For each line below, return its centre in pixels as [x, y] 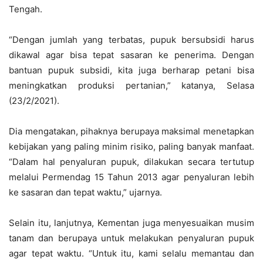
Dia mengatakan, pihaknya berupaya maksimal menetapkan [131, 131]
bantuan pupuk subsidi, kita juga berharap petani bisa [131, 70]
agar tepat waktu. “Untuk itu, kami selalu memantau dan [131, 253]
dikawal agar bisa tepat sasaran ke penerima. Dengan [131, 55]
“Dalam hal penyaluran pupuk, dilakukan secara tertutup [131, 162]
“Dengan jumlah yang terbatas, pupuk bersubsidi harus [131, 40]
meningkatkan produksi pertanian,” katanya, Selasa [131, 85]
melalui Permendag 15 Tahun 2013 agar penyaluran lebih [131, 177]
